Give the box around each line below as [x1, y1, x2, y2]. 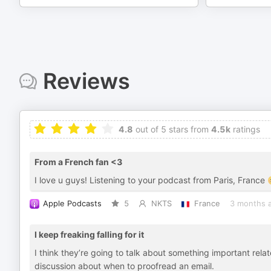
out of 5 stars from [133, 124, 209, 134]
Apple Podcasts [43, 199, 102, 208]
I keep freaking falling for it [34, 229, 144, 240]
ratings [230, 124, 260, 134]
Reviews [42, 68, 130, 94]
